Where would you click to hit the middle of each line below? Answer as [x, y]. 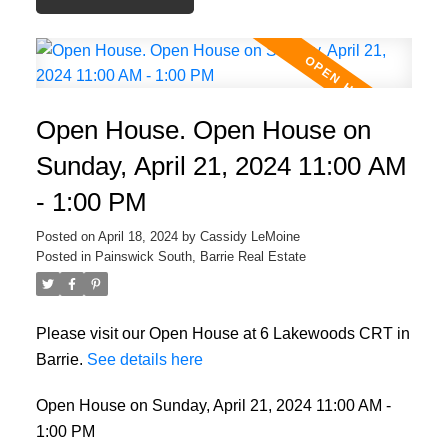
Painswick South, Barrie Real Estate [200, 256]
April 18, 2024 [137, 236]
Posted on [66, 236]
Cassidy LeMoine [249, 236]
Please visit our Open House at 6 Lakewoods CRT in [222, 332]
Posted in [63, 256]
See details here [144, 358]
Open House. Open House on [203, 129]
